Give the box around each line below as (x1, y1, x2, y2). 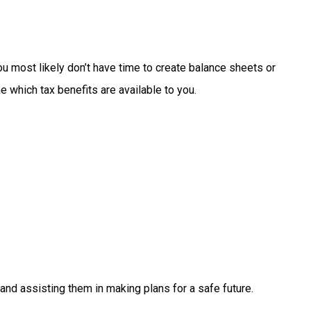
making (106, 282, 144, 295)
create (155, 61, 189, 74)
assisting (19, 282, 68, 295)
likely (38, 61, 67, 74)
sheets (228, 61, 266, 74)
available (118, 83, 165, 96)
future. (222, 282, 253, 295)
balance (188, 61, 229, 74)
